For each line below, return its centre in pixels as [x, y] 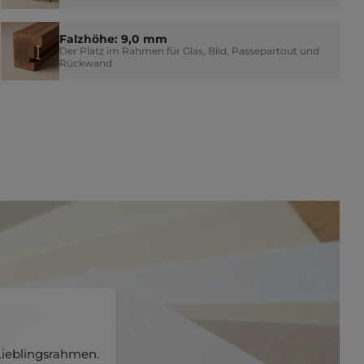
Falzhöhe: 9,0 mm [113, 39]
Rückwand [85, 63]
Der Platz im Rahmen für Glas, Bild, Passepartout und [189, 51]
